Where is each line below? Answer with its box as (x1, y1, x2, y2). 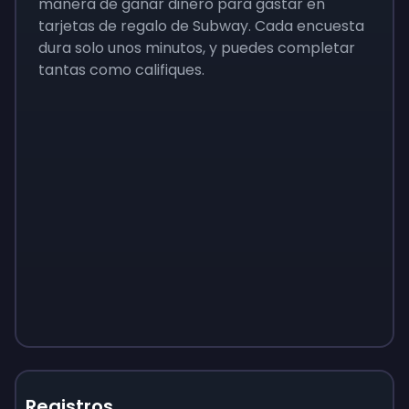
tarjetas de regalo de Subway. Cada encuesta (38, 16, 364, 37)
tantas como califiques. (38, 59, 208, 80)
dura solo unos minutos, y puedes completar (38, 37, 355, 58)
